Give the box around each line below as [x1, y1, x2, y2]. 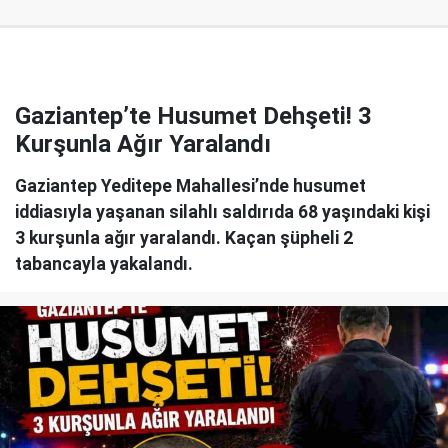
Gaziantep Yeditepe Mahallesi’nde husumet [15, 175, 366, 196]
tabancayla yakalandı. [15, 253, 193, 274]
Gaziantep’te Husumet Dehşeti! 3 [15, 101, 372, 130]
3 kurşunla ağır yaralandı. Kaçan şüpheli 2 [15, 227, 353, 248]
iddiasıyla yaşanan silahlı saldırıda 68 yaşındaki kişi [15, 201, 430, 222]
